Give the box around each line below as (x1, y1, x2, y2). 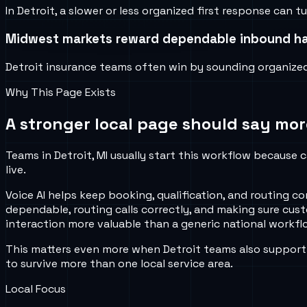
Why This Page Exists (5, 84, 116, 99)
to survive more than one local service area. (5, 256, 233, 271)
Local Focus (5, 281, 66, 296)
